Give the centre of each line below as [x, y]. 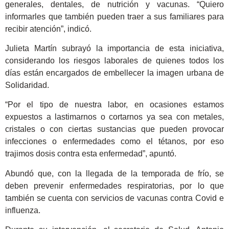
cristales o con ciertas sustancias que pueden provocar [114, 129]
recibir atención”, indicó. [48, 29]
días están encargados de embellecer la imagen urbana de [114, 73]
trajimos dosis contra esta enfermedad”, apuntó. [91, 154]
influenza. [23, 210]
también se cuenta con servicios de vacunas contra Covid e [114, 198]
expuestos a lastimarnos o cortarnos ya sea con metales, [114, 117]
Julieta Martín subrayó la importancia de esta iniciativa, [114, 48]
